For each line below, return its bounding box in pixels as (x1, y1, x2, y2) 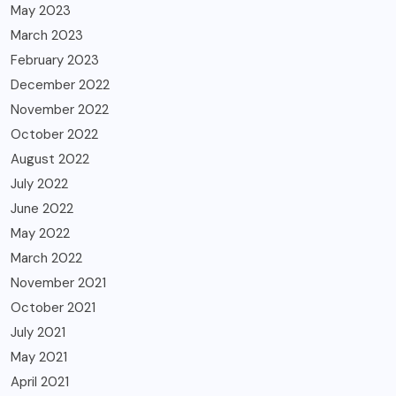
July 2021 (11, 324, 65, 342)
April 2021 (11, 373, 69, 392)
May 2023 (11, 2, 71, 20)
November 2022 (11, 101, 109, 119)
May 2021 (11, 348, 67, 367)
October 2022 (11, 126, 98, 144)
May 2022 (11, 225, 70, 243)
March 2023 (11, 27, 83, 45)
